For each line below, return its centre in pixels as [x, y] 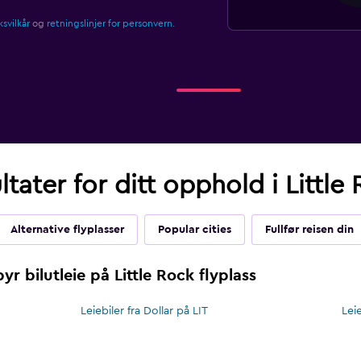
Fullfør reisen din [309, 230]
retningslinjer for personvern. [110, 24]
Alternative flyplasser [67, 230]
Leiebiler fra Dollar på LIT [145, 311]
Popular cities [194, 230]
